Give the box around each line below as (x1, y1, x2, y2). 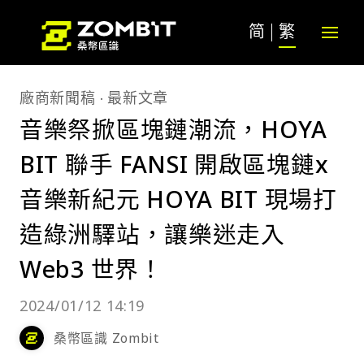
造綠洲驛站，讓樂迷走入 (19, 218, 285, 249)
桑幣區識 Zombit (54, 329, 159, 347)
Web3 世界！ (19, 253, 163, 284)
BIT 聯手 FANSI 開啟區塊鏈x (19, 148, 329, 180)
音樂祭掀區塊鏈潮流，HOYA (19, 113, 327, 145)
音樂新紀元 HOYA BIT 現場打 (19, 183, 337, 214)
